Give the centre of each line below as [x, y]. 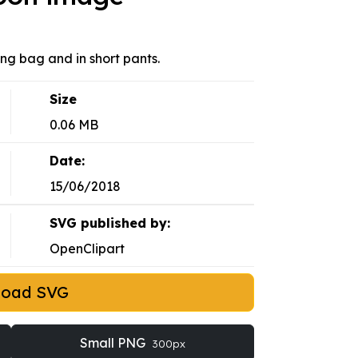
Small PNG [114, 343]
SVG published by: [109, 223]
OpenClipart [87, 249]
